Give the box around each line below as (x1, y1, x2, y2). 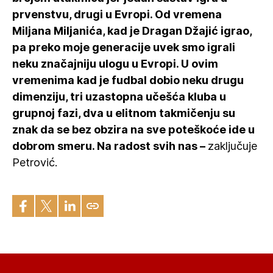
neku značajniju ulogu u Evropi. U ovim (12, 57, 218, 70)
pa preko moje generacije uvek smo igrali (12, 41, 235, 54)
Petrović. (12, 156, 57, 169)
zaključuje (208, 140, 257, 152)
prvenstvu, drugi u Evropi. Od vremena (12, 8, 222, 21)
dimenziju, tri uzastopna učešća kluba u (12, 90, 226, 103)
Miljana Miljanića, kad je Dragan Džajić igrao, (12, 24, 252, 37)
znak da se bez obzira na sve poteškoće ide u (12, 123, 255, 136)
